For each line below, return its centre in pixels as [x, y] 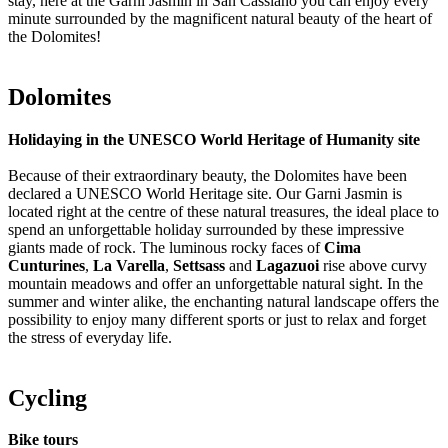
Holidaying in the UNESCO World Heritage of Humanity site [214, 139]
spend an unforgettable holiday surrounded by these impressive [206, 229]
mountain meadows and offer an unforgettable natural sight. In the [215, 283]
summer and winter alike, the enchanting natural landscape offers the [223, 301]
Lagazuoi [287, 265]
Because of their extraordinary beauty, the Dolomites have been [207, 175]
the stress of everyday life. [90, 337]
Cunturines [46, 265]
